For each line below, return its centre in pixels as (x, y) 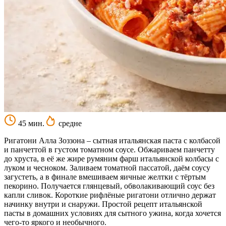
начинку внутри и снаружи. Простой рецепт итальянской (103, 204)
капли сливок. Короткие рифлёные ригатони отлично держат (110, 195)
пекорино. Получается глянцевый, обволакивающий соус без (109, 186)
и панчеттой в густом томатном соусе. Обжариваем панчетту (109, 149)
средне (69, 123)
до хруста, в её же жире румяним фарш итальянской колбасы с (111, 158)
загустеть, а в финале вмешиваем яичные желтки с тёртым (105, 177)
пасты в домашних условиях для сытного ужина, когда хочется (112, 213)
